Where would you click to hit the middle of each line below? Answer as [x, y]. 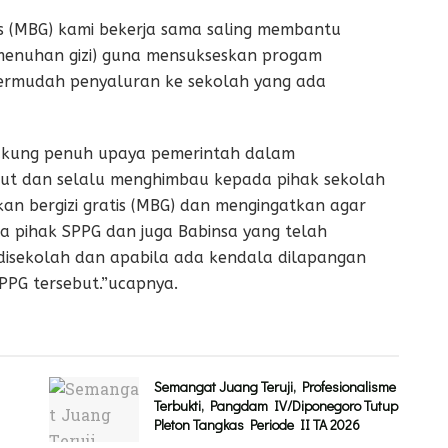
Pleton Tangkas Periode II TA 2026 [257, 425]
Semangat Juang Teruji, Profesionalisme [275, 387]
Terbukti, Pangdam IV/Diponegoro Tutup [276, 406]
